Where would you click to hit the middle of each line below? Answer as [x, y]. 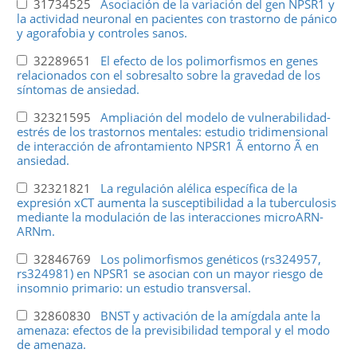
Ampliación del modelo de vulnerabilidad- [215, 117]
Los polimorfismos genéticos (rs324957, [210, 259]
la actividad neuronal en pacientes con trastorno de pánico [177, 18]
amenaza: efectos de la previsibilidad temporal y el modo [173, 330]
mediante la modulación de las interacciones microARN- [170, 216]
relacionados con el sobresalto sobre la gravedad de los [168, 75]
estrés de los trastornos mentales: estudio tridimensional [172, 131]
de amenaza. [51, 344]
